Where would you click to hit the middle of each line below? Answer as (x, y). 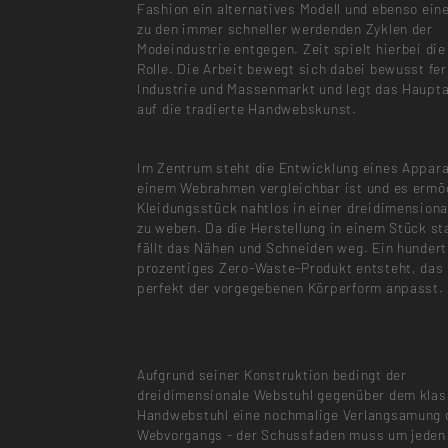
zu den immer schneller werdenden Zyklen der (284, 29)
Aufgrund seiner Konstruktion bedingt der (271, 375)
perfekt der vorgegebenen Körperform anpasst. (290, 287)
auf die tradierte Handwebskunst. (246, 109)
